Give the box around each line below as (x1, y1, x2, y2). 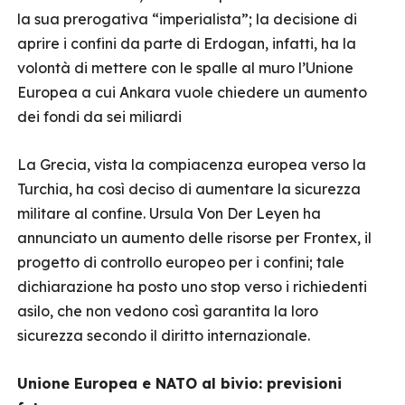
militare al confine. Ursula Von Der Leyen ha (17, 204, 321, 222)
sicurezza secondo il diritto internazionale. (17, 326, 310, 344)
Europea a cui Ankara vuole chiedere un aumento (17, 83, 367, 101)
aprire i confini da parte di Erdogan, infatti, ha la (17, 34, 356, 52)
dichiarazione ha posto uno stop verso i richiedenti (17, 278, 367, 296)
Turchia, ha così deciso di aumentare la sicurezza (17, 180, 361, 198)
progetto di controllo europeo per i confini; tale (17, 253, 344, 271)
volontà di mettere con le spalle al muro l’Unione (17, 59, 353, 77)
